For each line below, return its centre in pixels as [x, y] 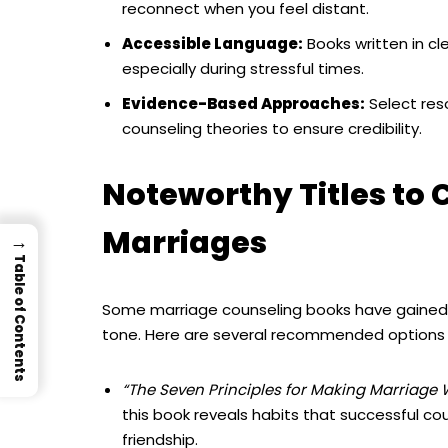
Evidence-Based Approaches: [243, 104]
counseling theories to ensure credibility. [272, 129]
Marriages [184, 243]
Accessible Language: [212, 44]
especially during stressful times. [243, 69]
